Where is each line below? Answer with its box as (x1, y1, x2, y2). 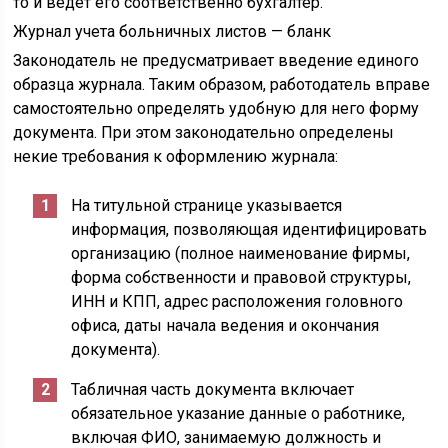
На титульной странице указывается (71, 196, 343, 215)
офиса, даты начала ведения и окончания (71, 316, 380, 335)
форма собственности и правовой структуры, (71, 268, 412, 287)
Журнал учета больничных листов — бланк (13, 22, 332, 41)
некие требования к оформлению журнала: (13, 147, 339, 166)
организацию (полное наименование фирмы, (71, 244, 411, 263)
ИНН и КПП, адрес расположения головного (71, 292, 404, 311)
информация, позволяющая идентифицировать (71, 220, 428, 239)
